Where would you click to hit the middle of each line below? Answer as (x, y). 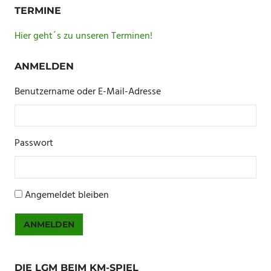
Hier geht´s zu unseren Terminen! (83, 36)
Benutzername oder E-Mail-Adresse (88, 92)
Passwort (34, 144)
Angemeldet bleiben (67, 195)
